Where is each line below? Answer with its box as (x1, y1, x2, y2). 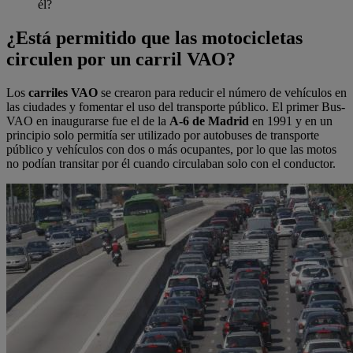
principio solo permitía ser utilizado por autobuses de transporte (6, 128, 319, 143)
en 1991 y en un (249, 114, 333, 128)
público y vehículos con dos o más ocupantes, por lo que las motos (6, 143, 336, 157)
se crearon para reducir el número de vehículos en (98, 86, 347, 100)
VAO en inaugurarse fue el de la (6, 114, 169, 128)
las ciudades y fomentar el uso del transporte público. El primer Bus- (6, 100, 345, 114)
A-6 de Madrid (169, 114, 249, 128)
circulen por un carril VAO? (6, 49, 236, 70)
